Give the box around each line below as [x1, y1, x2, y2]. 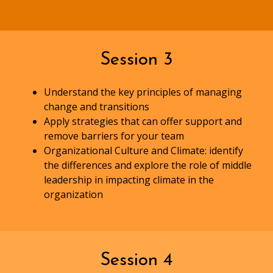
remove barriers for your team [44, 129, 184, 143]
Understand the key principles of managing [44, 85, 242, 99]
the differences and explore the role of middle [44, 158, 252, 172]
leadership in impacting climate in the [44, 173, 214, 187]
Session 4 [100, 252, 173, 270]
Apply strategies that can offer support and [44, 115, 242, 129]
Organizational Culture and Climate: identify [44, 144, 243, 158]
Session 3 [100, 51, 173, 69]
